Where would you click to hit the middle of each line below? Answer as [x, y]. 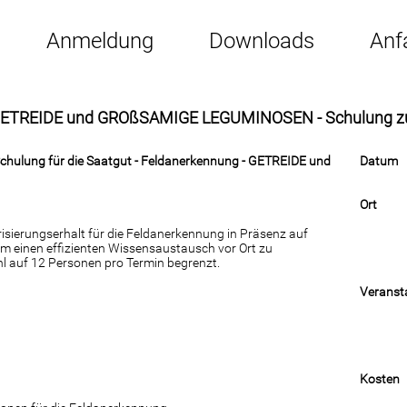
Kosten [379, 379]
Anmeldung [100, 41]
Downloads [262, 41]
